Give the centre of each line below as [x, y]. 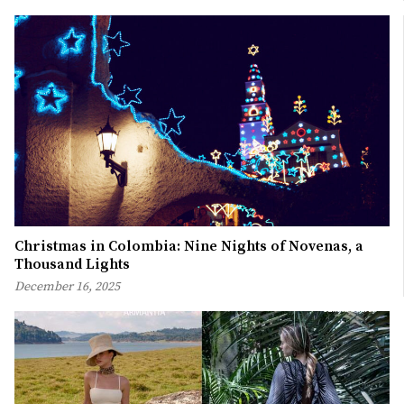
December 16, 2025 [67, 286]
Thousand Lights [72, 264]
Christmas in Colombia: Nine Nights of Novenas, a [189, 246]
